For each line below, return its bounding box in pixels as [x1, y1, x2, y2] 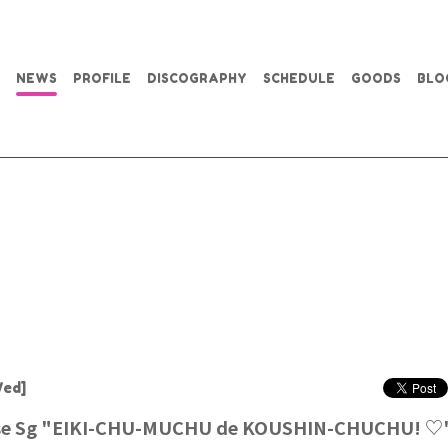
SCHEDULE [263, 70, 335, 86]
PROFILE [73, 70, 131, 86]
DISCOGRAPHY [147, 70, 247, 86]
